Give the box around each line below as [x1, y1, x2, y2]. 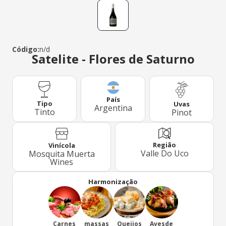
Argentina [94, 102, 132, 114]
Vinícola [48, 141, 75, 150]
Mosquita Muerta [28, 148, 95, 160]
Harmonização [88, 177, 138, 187]
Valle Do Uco [140, 148, 189, 159]
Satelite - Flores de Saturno [31, 50, 195, 67]
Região [153, 140, 176, 150]
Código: [12, 44, 39, 54]
